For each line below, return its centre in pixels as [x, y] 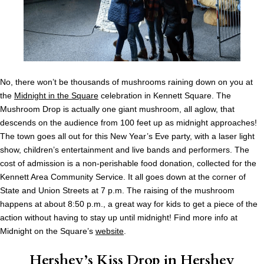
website [110, 231]
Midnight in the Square [56, 96]
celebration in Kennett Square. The [165, 96]
